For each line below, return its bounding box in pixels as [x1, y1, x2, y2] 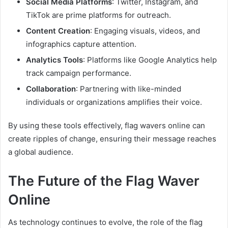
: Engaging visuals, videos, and [90, 25, 200, 36]
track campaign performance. [26, 68, 131, 78]
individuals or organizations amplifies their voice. [26, 97, 202, 107]
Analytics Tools [26, 54, 83, 65]
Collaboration [26, 83, 76, 94]
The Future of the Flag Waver [8, 172, 199, 189]
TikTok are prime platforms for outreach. [26, 10, 171, 20]
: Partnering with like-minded [76, 83, 181, 94]
